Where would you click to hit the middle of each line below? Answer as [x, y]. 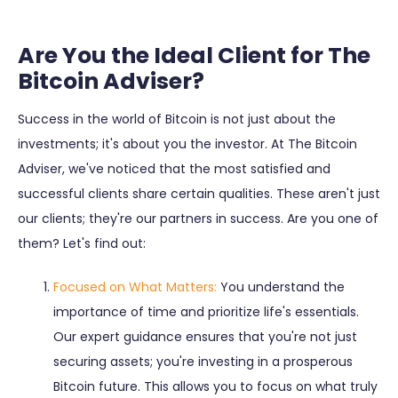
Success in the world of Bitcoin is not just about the [177, 119]
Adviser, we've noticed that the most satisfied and [174, 168]
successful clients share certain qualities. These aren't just [199, 193]
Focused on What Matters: [135, 287]
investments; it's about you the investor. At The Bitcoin [187, 143]
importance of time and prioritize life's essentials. [206, 311]
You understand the [281, 287]
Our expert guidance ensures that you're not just [205, 336]
